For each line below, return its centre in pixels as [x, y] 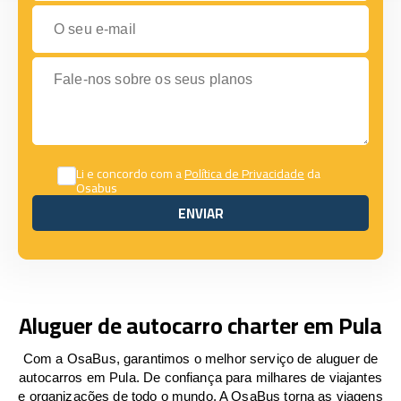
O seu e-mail [72, 13]
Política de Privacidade [244, 174]
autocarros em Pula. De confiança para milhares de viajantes [200, 377]
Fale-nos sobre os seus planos [129, 65]
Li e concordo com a [130, 174]
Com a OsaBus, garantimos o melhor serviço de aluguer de [200, 358]
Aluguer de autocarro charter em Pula [200, 325]
